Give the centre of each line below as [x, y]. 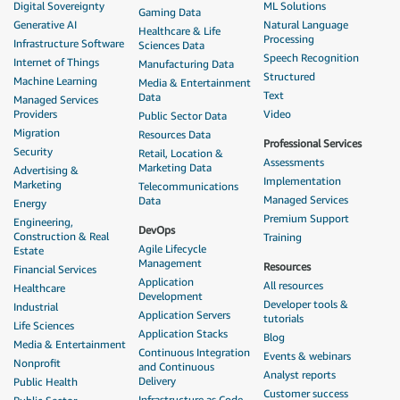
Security [33, 151]
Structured [289, 76]
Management [170, 263]
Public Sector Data [183, 116]
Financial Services [55, 269]
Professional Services [312, 143]
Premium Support [306, 218]
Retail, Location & [181, 153]
